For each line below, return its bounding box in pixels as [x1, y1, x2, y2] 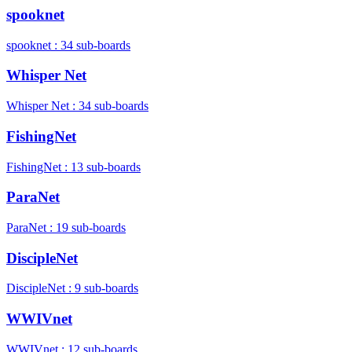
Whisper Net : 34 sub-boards [6, 99, 148, 113]
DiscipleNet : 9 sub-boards [6, 281, 138, 295]
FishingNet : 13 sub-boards [6, 159, 141, 174]
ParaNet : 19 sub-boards [6, 221, 126, 234]
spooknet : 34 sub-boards [6, 38, 130, 52]
